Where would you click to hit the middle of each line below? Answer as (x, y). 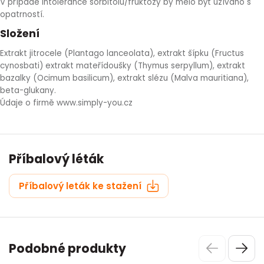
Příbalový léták (56, 159)
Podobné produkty (67, 248)
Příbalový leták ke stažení (81, 186)
